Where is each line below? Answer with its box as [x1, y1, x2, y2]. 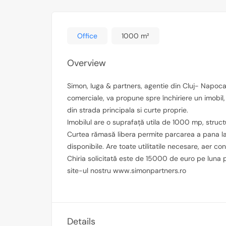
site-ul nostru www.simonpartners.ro [67, 166, 186, 175]
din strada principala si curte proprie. [67, 105, 188, 115]
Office [77, 31, 97, 40]
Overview [67, 57, 106, 69]
